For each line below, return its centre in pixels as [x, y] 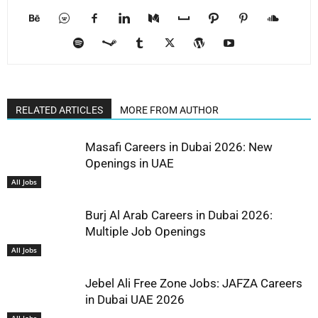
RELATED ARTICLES [59, 110]
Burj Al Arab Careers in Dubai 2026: [179, 215]
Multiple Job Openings [146, 232]
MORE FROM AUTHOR [169, 110]
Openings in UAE [130, 164]
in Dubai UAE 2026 [135, 300]
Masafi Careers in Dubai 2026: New [179, 147]
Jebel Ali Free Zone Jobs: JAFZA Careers [194, 284]
